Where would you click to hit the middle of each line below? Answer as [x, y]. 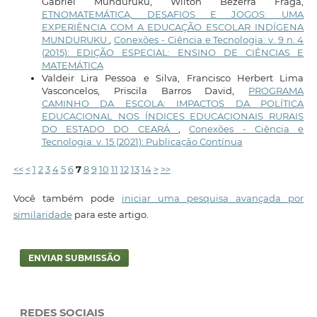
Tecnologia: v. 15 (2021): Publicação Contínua [142, 142]
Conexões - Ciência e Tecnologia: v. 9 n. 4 [209, 40]
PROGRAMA [276, 91]
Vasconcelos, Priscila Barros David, [145, 91]
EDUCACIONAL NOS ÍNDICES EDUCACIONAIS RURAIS [173, 116]
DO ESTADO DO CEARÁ [110, 129]
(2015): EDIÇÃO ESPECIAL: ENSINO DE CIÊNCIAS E [173, 52]
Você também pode [67, 198]
